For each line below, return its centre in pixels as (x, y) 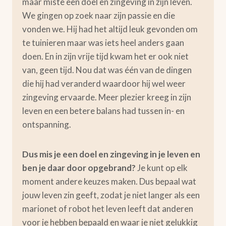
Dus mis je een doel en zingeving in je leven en (111, 154)
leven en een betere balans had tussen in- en (103, 111)
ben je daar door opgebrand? (80, 168)
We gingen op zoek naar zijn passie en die (99, 15)
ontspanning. (47, 124)
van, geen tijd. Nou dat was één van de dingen (107, 70)
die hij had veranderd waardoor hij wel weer (104, 83)
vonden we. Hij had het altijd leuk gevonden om (110, 29)
